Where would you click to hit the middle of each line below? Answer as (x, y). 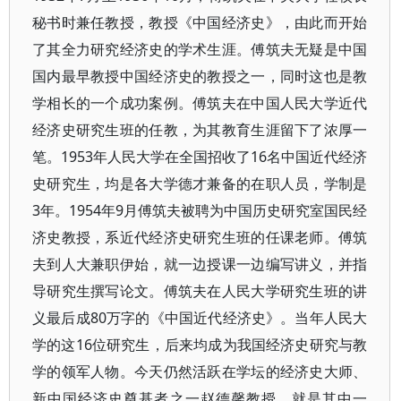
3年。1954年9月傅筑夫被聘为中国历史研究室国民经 (200, 210)
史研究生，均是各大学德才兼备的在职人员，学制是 (200, 183)
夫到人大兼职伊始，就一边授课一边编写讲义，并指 (200, 264)
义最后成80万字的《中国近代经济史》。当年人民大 (200, 318)
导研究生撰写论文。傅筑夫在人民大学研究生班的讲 (200, 291)
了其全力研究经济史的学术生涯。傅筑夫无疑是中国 (200, 49)
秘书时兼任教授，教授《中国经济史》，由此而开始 (200, 22)
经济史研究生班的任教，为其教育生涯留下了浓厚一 (200, 130)
